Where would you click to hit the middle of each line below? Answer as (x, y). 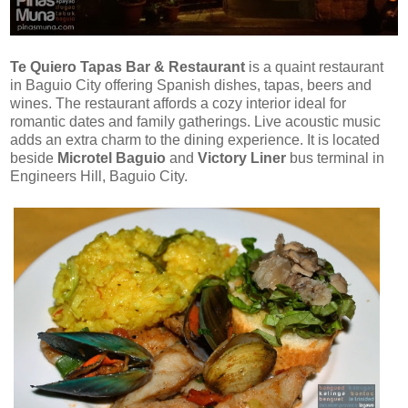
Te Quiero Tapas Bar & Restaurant (127, 67)
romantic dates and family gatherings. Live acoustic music (195, 122)
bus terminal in (335, 158)
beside (34, 158)
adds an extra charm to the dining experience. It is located (195, 140)
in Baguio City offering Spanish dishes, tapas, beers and (191, 86)
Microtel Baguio (112, 158)
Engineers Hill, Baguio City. (99, 177)
